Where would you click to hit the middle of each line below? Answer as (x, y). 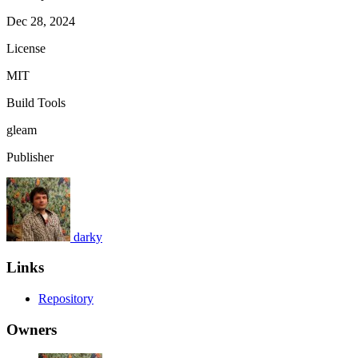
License (26, 48)
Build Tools (36, 102)
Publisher (30, 157)
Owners (32, 329)
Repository (66, 298)
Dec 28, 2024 (41, 21)
